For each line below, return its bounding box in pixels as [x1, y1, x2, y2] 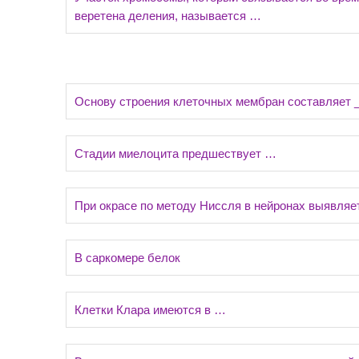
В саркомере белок [75, 251, 180, 264]
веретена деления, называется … [75, 9, 261, 22]
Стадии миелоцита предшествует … [75, 147, 276, 160]
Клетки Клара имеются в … [75, 303, 226, 317]
